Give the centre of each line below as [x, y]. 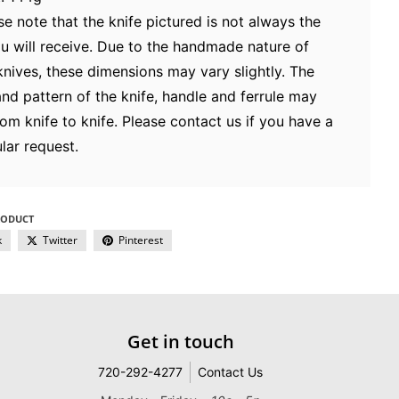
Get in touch [180, 342]
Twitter [60, 240]
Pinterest [140, 240]
